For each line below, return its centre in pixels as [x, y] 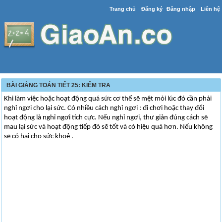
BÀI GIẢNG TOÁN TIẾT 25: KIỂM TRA [59, 85]
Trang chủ [122, 9]
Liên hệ [210, 9]
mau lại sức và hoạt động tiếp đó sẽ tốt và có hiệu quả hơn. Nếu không [109, 127]
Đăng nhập [181, 9]
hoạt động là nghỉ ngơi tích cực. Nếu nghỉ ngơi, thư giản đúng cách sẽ [106, 118]
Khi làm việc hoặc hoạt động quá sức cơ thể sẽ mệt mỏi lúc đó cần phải [108, 99]
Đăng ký [152, 9]
